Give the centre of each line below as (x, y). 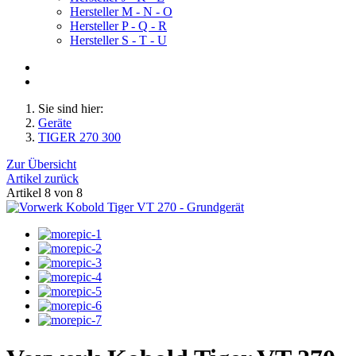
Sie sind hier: (71, 108)
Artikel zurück (43, 178)
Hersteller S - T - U (118, 40)
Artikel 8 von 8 (44, 193)
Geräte (55, 123)
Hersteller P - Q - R (118, 26)
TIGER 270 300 (79, 137)
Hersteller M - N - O (121, 12)
